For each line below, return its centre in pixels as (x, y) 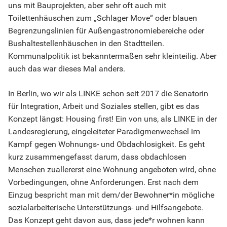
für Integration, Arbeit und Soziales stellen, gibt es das (104, 106)
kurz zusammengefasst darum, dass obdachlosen (97, 157)
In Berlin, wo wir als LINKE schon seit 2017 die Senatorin (108, 94)
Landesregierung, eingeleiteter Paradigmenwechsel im (104, 132)
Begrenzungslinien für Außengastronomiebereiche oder (106, 31)
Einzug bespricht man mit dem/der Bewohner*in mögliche (111, 195)
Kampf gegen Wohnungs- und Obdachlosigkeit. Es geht (106, 144)
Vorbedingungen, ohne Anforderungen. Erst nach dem (103, 182)
